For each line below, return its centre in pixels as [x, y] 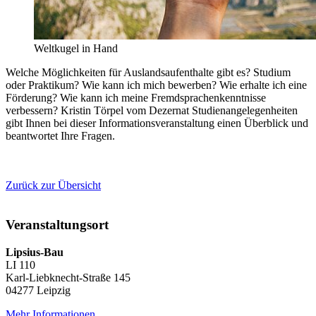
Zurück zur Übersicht [53, 185]
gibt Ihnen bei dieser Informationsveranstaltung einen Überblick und [157, 123]
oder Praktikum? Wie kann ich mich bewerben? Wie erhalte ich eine [156, 85]
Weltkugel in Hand [76, 48]
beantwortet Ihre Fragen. [60, 135]
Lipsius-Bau [35, 253]
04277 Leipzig [38, 291]
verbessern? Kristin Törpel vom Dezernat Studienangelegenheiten [152, 110]
